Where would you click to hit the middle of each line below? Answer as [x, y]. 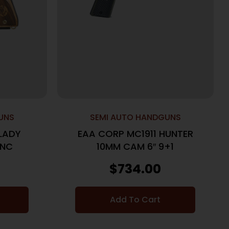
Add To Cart [135, 200]
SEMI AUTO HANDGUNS [135, 118]
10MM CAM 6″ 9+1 [135, 147]
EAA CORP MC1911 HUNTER [135, 134]
